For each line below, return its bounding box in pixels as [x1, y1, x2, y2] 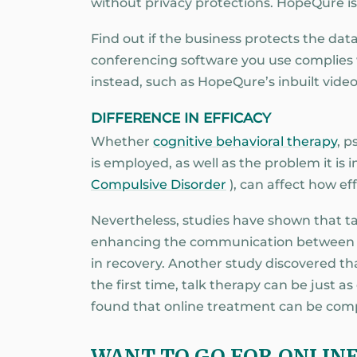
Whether [91, 134, 153, 150]
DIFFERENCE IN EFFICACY [91, 110, 271, 127]
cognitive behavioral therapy [153, 134, 337, 150]
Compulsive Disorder [91, 177, 226, 193]
